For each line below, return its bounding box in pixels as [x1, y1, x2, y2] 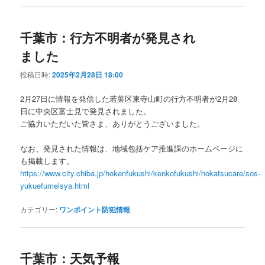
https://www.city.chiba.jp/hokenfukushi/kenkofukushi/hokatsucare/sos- [20, 167, 261, 179]
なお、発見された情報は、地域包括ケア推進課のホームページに [20, 142, 244, 154]
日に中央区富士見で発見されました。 [20, 105, 151, 117]
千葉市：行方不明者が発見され [20, 28, 196, 47]
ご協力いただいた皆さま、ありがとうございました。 [20, 117, 205, 129]
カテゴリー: [20, 204, 58, 215]
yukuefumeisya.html [20, 179, 90, 191]
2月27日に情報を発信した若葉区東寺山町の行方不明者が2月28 [20, 92, 238, 104]
